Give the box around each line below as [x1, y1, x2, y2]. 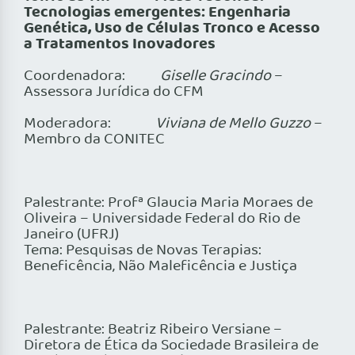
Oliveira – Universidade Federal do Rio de [24, 207, 300, 231]
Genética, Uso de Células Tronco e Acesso [24, 16, 320, 42]
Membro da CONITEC [24, 128, 165, 152]
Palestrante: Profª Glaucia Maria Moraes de [24, 191, 313, 216]
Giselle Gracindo [160, 64, 271, 89]
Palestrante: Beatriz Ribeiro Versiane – [24, 318, 282, 342]
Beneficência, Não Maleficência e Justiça [24, 254, 297, 279]
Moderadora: [24, 112, 155, 136]
